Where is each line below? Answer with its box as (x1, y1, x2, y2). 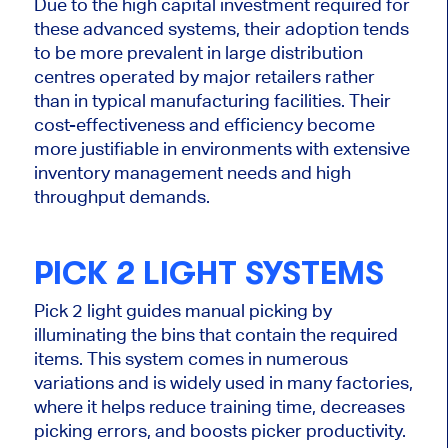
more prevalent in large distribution (75, 42, 363, 64)
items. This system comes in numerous (33, 347, 348, 369)
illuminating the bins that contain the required (33, 323, 398, 345)
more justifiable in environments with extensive (33, 138, 410, 160)
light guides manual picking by (86, 299, 332, 321)
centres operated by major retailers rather (33, 66, 375, 88)
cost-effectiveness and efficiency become (33, 114, 375, 136)
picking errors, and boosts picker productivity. (33, 419, 406, 441)
